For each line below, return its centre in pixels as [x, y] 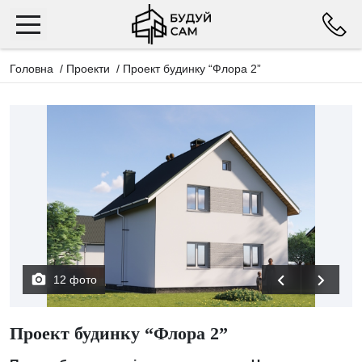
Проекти [88, 68]
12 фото [75, 280]
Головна [32, 68]
